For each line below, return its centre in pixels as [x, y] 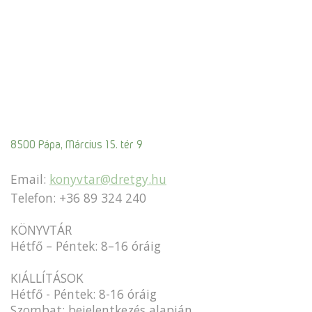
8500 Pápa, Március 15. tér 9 [77, 144]
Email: [30, 179]
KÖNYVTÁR [41, 229]
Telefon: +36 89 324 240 [78, 197]
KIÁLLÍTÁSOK [47, 278]
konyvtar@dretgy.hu [108, 179]
